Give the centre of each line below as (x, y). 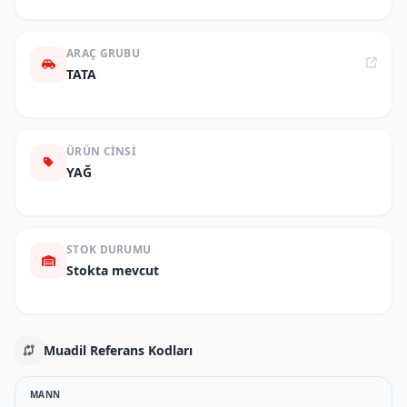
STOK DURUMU (109, 249)
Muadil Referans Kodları (118, 350)
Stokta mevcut (113, 270)
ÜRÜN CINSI (101, 151)
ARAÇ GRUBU (103, 53)
